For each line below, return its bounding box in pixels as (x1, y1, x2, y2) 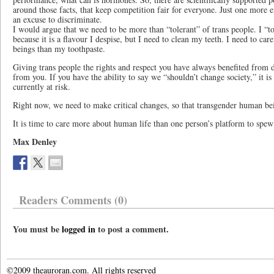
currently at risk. (13, 81, 70, 92)
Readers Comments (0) (19, 192, 127, 208)
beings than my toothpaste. (13, 43, 105, 54)
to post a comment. (95, 223, 169, 235)
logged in (62, 223, 95, 235)
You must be (13, 223, 62, 235)
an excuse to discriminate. (13, 13, 102, 25)
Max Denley (13, 135, 57, 148)
